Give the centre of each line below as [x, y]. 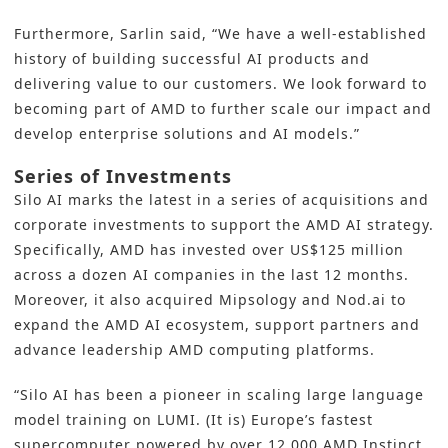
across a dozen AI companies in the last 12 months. [211, 275]
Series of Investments [123, 176]
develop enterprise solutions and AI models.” [187, 134]
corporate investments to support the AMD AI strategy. [224, 225]
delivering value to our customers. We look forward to [220, 84]
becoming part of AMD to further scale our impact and [223, 109]
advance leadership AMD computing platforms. [194, 350]
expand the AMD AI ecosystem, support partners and [217, 325]
